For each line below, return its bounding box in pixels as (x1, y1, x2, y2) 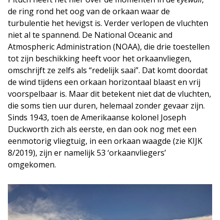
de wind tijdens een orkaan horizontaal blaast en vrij (8, 76, 200, 87)
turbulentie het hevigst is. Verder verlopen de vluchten (8, 17, 208, 28)
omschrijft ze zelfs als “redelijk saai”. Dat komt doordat (8, 64, 208, 76)
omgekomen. (8, 159, 56, 170)
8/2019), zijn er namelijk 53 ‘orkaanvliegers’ (8, 147, 166, 158)
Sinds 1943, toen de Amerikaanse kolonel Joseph (8, 111, 186, 123)
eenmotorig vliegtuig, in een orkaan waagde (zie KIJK (8, 135, 202, 146)
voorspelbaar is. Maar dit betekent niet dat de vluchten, (8, 88, 211, 99)
